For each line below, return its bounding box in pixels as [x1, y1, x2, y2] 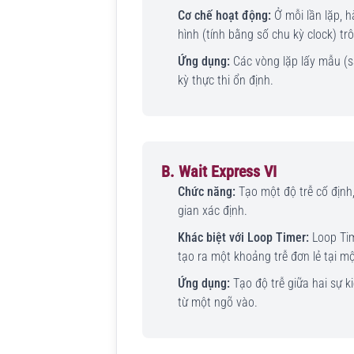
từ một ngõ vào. [177, 294, 258, 310]
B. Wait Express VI [161, 162, 277, 182]
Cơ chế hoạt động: [177, 8, 271, 24]
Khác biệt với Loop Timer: [177, 229, 309, 245]
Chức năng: [177, 184, 235, 200]
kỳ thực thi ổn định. [177, 72, 273, 88]
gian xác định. [177, 203, 247, 219]
